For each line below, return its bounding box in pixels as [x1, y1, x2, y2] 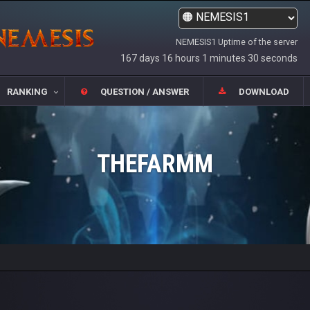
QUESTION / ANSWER [100, 86, 189, 98]
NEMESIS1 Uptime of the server [176, 37, 298, 47]
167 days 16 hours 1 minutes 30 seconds [120, 53, 298, 64]
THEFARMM [97, 149, 213, 179]
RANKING [6, 86, 48, 98]
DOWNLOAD [239, 86, 290, 98]
